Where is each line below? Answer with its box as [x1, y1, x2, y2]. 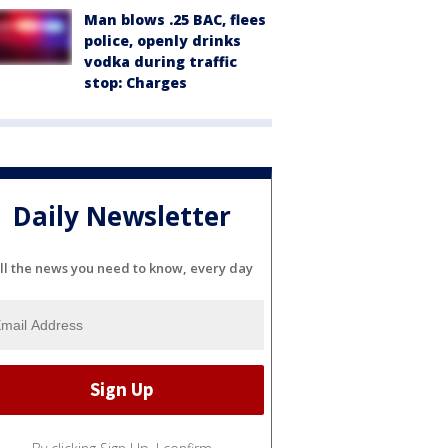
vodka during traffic [84, 52, 237, 71]
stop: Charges [84, 73, 187, 92]
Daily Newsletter [13, 198, 231, 235]
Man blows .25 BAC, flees [84, 10, 266, 29]
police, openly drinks [84, 31, 241, 50]
